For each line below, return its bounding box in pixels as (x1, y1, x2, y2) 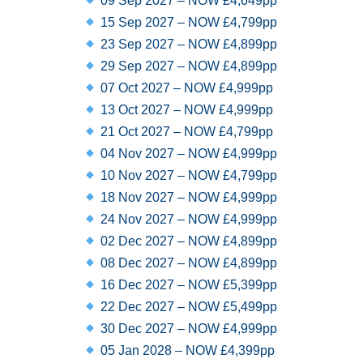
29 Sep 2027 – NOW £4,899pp (97, 59, 278, 73)
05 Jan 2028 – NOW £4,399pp (97, 344, 275, 357)
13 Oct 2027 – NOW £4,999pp (97, 103, 274, 117)
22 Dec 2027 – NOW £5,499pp (97, 300, 278, 314)
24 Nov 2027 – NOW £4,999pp (97, 212, 278, 226)
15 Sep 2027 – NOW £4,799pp (97, 15, 278, 29)
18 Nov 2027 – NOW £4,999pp (97, 190, 278, 204)
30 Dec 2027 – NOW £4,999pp (97, 322, 278, 335)
